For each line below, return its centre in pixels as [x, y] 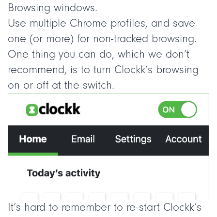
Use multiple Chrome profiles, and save [101, 23]
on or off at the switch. [61, 85]
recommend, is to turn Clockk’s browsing [103, 70]
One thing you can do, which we [87, 54]
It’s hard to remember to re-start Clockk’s [105, 207]
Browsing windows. [53, 8]
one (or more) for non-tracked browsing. [102, 39]
